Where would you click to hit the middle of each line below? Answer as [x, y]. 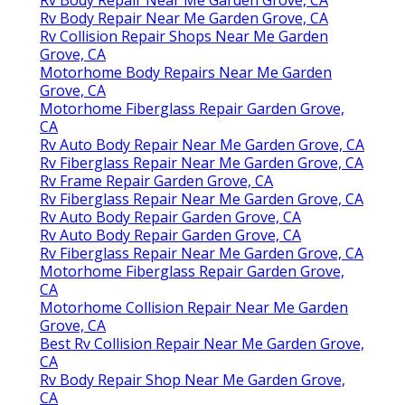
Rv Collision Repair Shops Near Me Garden [184, 36]
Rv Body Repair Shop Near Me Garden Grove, [193, 379]
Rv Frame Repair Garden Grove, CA [156, 180]
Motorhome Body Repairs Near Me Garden [186, 72]
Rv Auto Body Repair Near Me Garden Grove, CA [202, 144]
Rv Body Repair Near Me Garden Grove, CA [184, 18]
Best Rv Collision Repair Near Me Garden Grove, [202, 343]
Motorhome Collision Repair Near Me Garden [194, 307]
